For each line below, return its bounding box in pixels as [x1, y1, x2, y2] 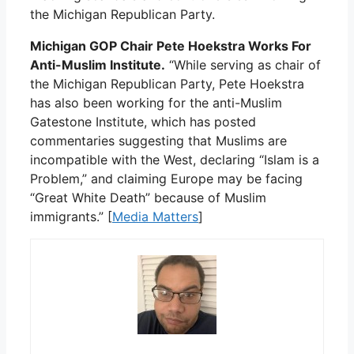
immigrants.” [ [30, 208, 112, 224]
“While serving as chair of [165, 56, 321, 73]
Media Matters [112, 208, 198, 224]
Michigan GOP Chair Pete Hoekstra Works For [30, 37, 311, 54]
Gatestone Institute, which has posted [30, 113, 256, 130]
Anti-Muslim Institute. [30, 56, 165, 73]
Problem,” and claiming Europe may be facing [30, 170, 303, 186]
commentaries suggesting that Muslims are [30, 132, 287, 149]
